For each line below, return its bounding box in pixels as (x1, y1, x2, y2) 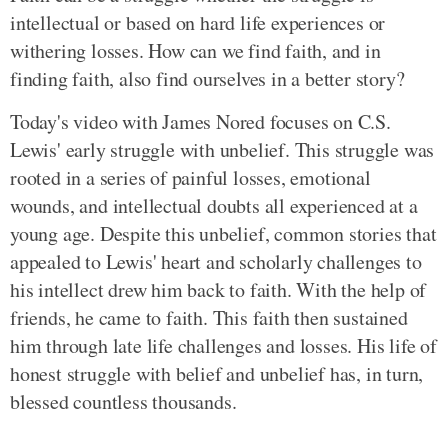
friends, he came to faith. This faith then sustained (10, 304, 408, 332)
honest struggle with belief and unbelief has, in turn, (10, 360, 424, 388)
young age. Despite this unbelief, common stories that (10, 220, 437, 248)
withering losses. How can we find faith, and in (10, 37, 381, 65)
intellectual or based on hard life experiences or (10, 9, 386, 37)
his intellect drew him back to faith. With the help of (10, 276, 427, 304)
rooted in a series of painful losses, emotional (10, 164, 371, 192)
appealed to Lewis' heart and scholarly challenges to (10, 248, 422, 276)
